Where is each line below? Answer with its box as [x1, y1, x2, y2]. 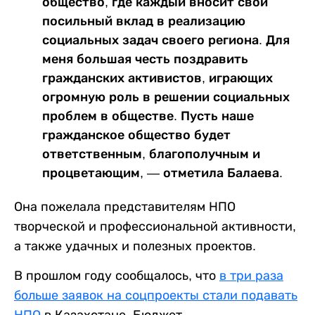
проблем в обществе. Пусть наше [42, 108, 254, 123]
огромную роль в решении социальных [42, 89, 290, 104]
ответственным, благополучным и [42, 146, 260, 161]
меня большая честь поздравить [42, 51, 248, 66]
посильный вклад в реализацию [42, 13, 245, 28]
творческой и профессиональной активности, [14, 219, 296, 233]
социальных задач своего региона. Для [42, 32, 290, 47]
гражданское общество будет [42, 127, 231, 142]
